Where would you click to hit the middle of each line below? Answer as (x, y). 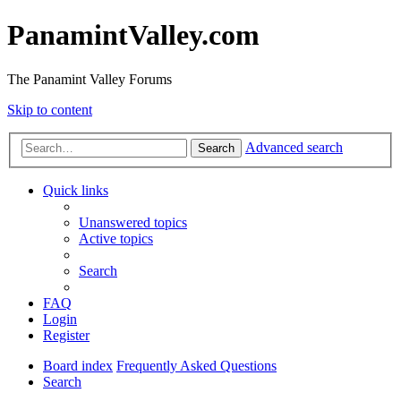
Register (66, 336)
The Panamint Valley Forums (90, 79)
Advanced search (294, 148)
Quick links (76, 191)
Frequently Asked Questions (196, 366)
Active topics (116, 239)
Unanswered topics (133, 223)
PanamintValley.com (133, 35)
